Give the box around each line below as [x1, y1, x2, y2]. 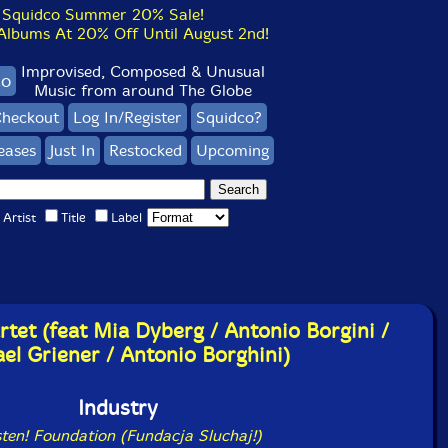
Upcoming [195, 141, 269, 160]
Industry [78, 396, 158, 420]
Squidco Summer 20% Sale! [2, 5, 204, 24]
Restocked [108, 141, 182, 160]
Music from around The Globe [34, 81, 252, 100]
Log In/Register [73, 108, 182, 127]
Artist [2, 210, 36, 225]
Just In [49, 141, 95, 160]
